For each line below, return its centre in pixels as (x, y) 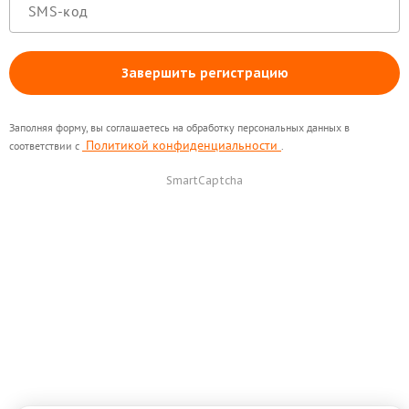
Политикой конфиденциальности (182, 145)
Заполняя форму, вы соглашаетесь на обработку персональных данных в (179, 127)
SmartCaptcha (204, 180)
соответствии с (46, 146)
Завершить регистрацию (204, 73)
